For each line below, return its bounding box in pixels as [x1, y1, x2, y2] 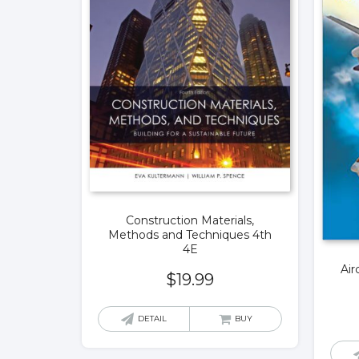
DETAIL [138, 313, 167, 325]
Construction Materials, [126, 213, 254, 228]
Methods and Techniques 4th [108, 228, 272, 243]
